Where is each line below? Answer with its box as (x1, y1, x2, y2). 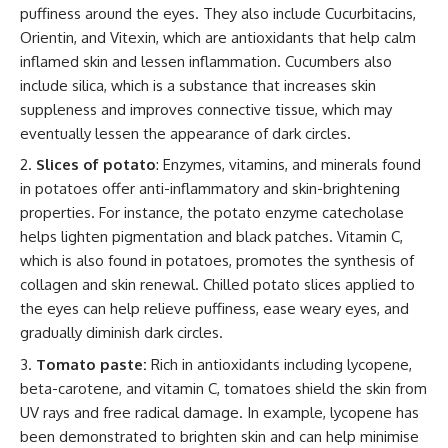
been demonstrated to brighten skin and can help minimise (20, 426, 419, 446)
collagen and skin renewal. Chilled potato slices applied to (20, 275, 415, 295)
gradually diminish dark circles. (20, 323, 223, 343)
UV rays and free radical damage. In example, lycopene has (20, 402, 419, 422)
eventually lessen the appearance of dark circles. (20, 123, 351, 143)
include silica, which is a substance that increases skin (20, 75, 376, 95)
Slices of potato (36, 155, 156, 175)
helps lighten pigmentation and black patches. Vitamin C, (20, 227, 403, 247)
